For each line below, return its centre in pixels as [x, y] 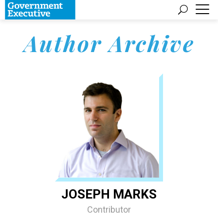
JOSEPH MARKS [109, 194]
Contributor [109, 209]
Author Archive [109, 43]
